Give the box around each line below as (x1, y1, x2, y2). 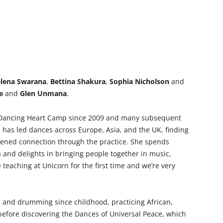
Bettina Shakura (50, 76, 106, 86)
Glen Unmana (20, 88, 67, 98)
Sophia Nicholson (110, 76, 169, 86)
